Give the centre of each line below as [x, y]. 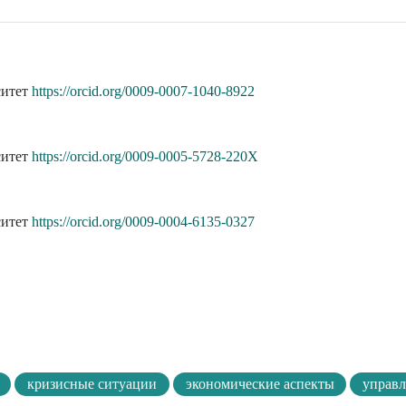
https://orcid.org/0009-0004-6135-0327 [143, 222]
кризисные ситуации [92, 384]
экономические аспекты [260, 384]
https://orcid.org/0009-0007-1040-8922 [143, 92]
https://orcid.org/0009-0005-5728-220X [145, 157]
